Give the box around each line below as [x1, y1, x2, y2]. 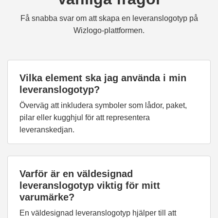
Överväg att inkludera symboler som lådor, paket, [19, 101, 187, 109]
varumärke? [19, 192, 74, 202]
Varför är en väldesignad [19, 168, 133, 179]
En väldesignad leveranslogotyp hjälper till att [19, 209, 176, 217]
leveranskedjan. [19, 126, 74, 134]
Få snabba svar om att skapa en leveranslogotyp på [20, 14, 198, 22]
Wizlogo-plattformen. [73, 26, 145, 35]
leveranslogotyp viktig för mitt [19, 180, 160, 191]
